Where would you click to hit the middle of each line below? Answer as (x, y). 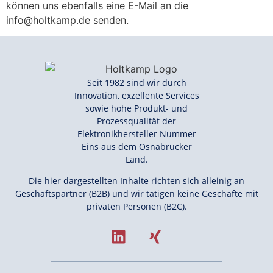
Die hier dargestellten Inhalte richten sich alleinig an (136, 181)
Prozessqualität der (136, 121)
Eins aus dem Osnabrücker (136, 146)
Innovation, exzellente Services (136, 95)
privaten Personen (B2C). (136, 207)
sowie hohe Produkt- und (136, 108)
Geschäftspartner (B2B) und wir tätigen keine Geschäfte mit (136, 194)
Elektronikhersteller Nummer (136, 133)
